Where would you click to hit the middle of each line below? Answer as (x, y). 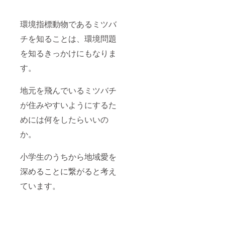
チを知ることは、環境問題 (68, 39)
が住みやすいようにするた (68, 105)
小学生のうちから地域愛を (68, 157)
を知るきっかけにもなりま (68, 53)
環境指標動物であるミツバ (68, 24)
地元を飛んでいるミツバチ (68, 90)
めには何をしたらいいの (64, 120)
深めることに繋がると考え (68, 171)
